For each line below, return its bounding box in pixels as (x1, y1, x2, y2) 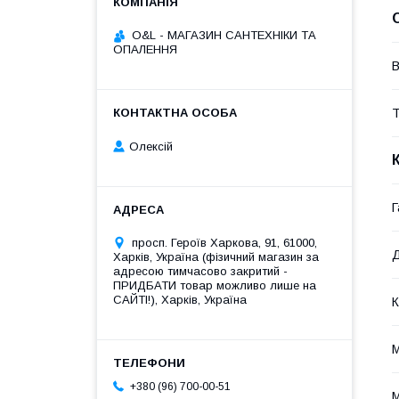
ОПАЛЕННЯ (113, 43, 177, 56)
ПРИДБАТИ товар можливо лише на (113, 278, 316, 292)
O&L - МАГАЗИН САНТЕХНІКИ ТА (132, 28, 316, 42)
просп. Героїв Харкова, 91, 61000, (132, 235, 317, 249)
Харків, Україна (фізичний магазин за (113, 249, 319, 264)
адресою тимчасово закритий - (113, 264, 288, 278)
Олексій (129, 139, 173, 153)
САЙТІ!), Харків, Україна (113, 292, 247, 306)
